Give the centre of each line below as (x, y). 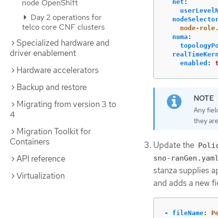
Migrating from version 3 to (66, 104)
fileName (188, 213)
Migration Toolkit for (54, 131)
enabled (194, 63)
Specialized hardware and (63, 43)
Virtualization (41, 176)
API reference (41, 159)
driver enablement (43, 53)
